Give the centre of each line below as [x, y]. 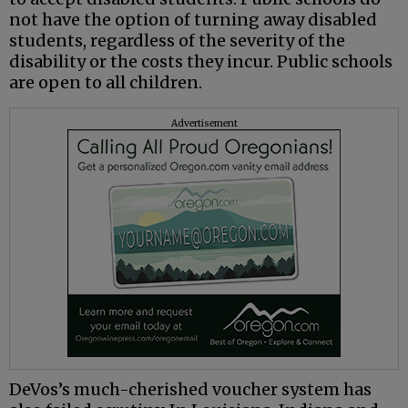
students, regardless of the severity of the [177, 41]
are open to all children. [106, 83]
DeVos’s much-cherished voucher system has [190, 390]
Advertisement [204, 124]
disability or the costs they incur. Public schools [201, 62]
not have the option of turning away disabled [193, 20]
